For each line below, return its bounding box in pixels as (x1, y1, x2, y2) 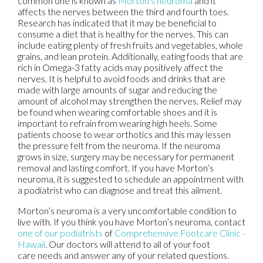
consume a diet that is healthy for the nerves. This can (18, 28, 228, 39)
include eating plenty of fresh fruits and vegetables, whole (18, 39, 243, 50)
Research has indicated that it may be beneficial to (18, 16, 217, 28)
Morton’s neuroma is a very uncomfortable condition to (18, 204, 237, 216)
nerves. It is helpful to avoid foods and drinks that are (18, 72, 225, 84)
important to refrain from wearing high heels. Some (18, 117, 217, 129)
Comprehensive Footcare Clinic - (114, 227, 245, 238)
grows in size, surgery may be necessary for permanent (18, 150, 234, 162)
